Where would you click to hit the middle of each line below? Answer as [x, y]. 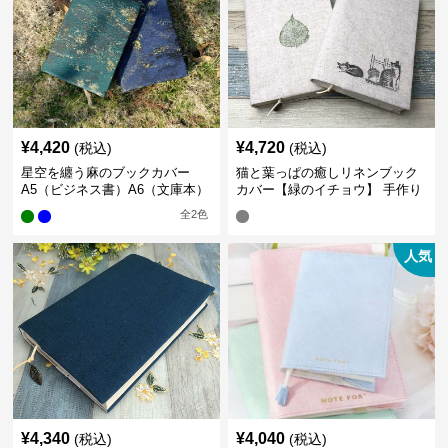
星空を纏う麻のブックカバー [106, 172]
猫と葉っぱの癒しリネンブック [326, 172]
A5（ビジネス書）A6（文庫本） [115, 189]
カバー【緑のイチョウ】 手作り [328, 189]
